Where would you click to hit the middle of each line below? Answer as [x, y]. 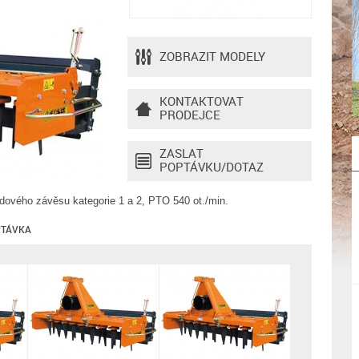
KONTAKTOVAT [202, 101]
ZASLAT [182, 153]
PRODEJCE [190, 115]
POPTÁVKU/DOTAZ [212, 167]
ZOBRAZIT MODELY [212, 56]
